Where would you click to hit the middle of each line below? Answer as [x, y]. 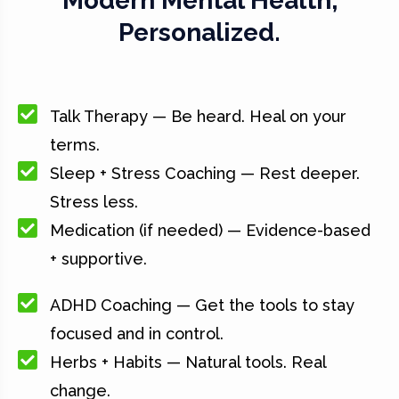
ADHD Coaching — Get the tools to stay [203, 305]
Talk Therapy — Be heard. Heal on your [199, 116]
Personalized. [199, 33]
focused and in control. [137, 334]
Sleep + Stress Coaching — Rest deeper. [205, 173]
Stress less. [94, 202]
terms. [75, 145]
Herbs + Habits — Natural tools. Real [188, 362]
